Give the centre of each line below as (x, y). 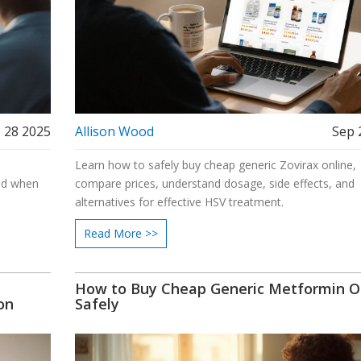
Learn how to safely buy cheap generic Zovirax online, (215, 164)
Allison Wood (114, 131)
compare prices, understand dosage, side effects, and (214, 183)
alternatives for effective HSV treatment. (179, 201)
